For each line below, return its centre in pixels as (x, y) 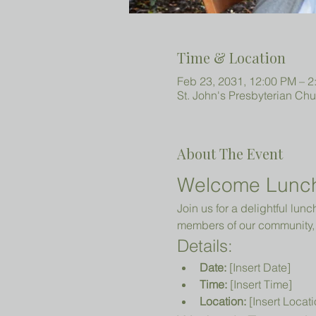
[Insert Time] (259, 284)
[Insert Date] (258, 267)
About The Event (230, 153)
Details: (205, 246)
